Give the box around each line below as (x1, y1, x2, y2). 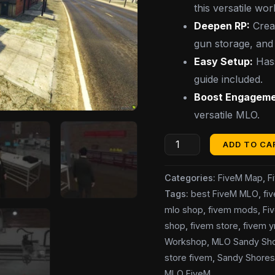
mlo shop (165, 204, 204, 215)
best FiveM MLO (191, 188, 259, 199)
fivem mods (208, 204, 258, 215)
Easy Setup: (194, 55, 254, 68)
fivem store (190, 220, 239, 231)
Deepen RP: (194, 19, 250, 32)
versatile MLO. (194, 108, 260, 121)
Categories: (165, 172, 219, 183)
